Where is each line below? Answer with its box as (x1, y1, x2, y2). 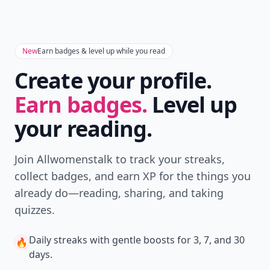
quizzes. (14, 202, 55, 217)
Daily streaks (29, 233, 87, 246)
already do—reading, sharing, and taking (14, 186, 224, 200)
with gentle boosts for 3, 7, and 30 (87, 233, 245, 246)
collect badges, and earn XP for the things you (14, 169, 251, 183)
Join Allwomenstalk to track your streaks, (14, 152, 225, 166)
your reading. (14, 114, 152, 143)
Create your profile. (14, 66, 212, 95)
